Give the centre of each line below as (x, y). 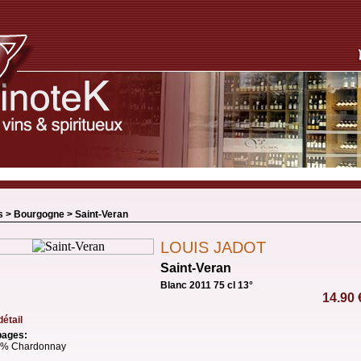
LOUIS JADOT (213, 247)
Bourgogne (39, 214)
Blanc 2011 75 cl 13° (207, 285)
